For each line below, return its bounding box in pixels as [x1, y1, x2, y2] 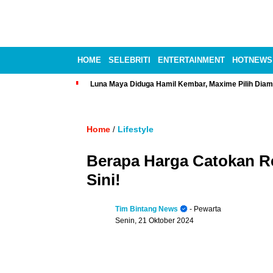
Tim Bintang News [115, 204, 178, 213]
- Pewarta [188, 204, 221, 213]
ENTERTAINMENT [158, 55, 225, 65]
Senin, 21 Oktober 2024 [115, 216, 194, 225]
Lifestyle [118, 124, 154, 134]
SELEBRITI [108, 55, 151, 65]
